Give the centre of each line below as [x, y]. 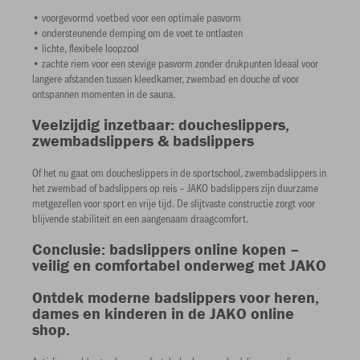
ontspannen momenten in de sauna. [104, 94]
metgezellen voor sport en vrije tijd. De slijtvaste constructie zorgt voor [174, 203]
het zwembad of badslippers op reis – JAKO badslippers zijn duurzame [175, 188]
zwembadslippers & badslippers [143, 140]
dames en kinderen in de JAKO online [163, 313]
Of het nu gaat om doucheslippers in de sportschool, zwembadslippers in [179, 172]
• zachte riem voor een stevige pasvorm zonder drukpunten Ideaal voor [175, 63]
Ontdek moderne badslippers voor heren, [176, 297]
